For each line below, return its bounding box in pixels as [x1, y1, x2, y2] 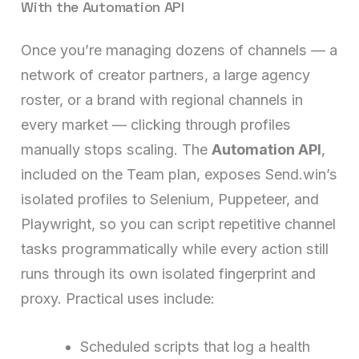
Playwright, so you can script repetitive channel [21, 215, 337, 232]
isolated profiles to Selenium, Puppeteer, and [21, 190, 320, 208]
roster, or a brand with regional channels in [21, 91, 304, 108]
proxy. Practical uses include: [21, 289, 216, 307]
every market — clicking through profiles [21, 115, 292, 133]
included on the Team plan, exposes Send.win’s [21, 165, 338, 183]
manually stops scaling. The [21, 140, 212, 158]
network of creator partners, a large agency [21, 66, 311, 83]
